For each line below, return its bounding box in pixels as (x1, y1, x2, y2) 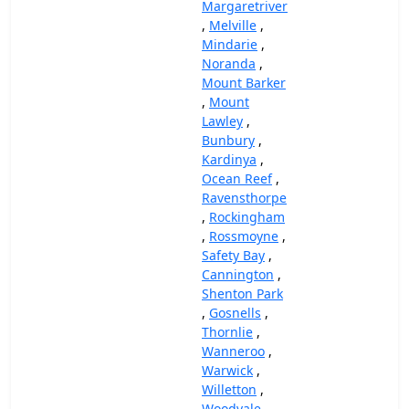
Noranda (202, 55, 256, 72)
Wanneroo (202, 342, 265, 360)
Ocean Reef (202, 170, 272, 187)
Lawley (202, 112, 243, 130)
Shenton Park (202, 285, 283, 302)
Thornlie (202, 323, 253, 341)
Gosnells (209, 304, 261, 321)
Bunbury (202, 131, 255, 149)
